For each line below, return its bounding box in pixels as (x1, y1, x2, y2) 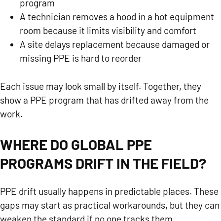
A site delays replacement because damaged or (20, 38, 210, 50)
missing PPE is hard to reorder (20, 52, 142, 64)
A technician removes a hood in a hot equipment (20, 11, 214, 23)
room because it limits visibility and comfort (20, 25, 196, 37)
